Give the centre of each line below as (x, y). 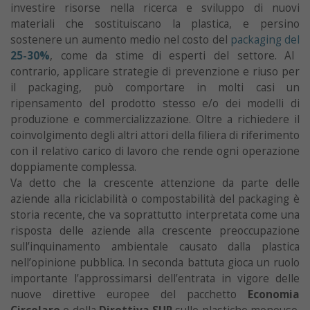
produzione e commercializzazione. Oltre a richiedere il (155, 119)
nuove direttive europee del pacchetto (129, 294)
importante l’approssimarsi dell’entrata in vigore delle (155, 278)
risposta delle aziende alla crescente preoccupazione (155, 230)
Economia (274, 294)
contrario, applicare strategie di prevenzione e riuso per (155, 71)
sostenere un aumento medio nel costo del (120, 39)
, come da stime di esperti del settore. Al (172, 55)
